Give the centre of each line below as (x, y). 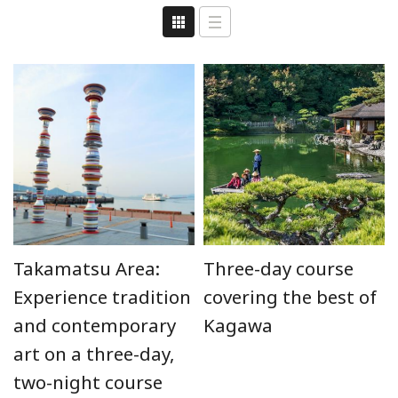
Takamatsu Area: (87, 268)
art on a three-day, (94, 354)
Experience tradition (102, 297)
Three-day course (279, 268)
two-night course (88, 382)
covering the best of (290, 297)
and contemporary (95, 325)
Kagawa (238, 325)
